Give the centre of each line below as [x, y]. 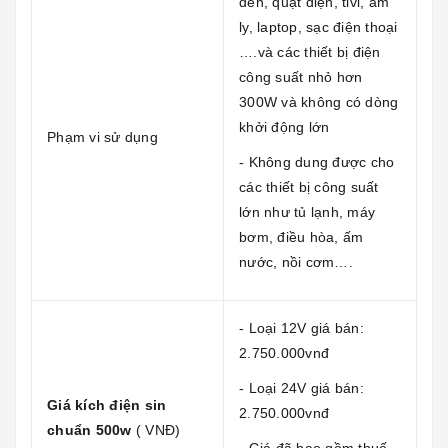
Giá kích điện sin [107, 404]
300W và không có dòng [319, 101]
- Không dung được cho [317, 161]
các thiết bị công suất [309, 186]
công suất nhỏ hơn [301, 76]
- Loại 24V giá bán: [301, 387]
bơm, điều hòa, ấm [301, 236]
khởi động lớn [284, 126]
